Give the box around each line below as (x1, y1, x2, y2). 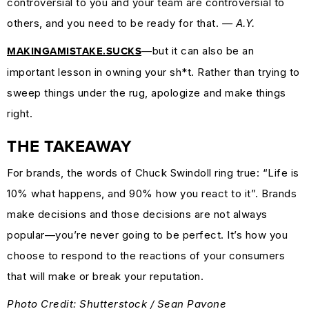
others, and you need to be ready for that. (7, 16, 222, 30)
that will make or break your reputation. (7, 269, 203, 283)
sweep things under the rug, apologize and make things (7, 86, 286, 99)
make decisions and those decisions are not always (7, 207, 268, 221)
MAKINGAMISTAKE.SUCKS (7, 46, 141, 57)
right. (7, 106, 32, 120)
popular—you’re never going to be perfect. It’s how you (7, 228, 288, 241)
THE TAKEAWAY (7, 138, 131, 155)
